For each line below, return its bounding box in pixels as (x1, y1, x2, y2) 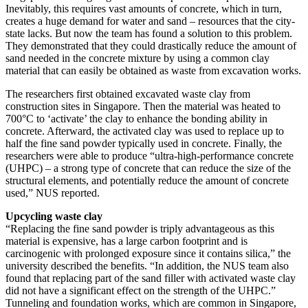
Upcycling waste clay (5, 210, 102, 222)
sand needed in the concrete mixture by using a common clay (5, 52, 269, 64)
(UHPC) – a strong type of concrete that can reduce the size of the (5, 162, 291, 174)
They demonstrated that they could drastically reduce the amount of (5, 39, 296, 52)
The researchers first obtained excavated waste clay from (5, 87, 250, 100)
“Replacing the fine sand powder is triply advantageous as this (5, 222, 274, 234)
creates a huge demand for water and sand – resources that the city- (5, 14, 295, 27)
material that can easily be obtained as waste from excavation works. (5, 64, 301, 76)
